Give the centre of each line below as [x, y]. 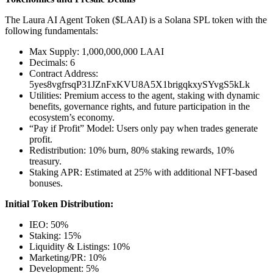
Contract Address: [64, 73]
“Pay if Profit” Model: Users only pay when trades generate [144, 128]
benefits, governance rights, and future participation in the [140, 106]
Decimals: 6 [52, 62]
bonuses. [46, 183]
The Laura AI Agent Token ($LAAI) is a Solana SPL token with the [136, 19]
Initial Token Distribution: [59, 204]
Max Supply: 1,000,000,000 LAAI [97, 51]
